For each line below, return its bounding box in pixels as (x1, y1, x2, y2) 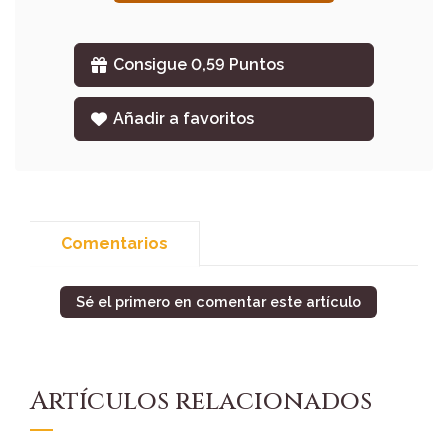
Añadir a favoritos (113, 109, 255, 129)
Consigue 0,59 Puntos (113, 55, 285, 75)
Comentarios (61, 234, 168, 254)
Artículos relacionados (30, 384, 372, 420)
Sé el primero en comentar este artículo (76, 293, 361, 311)
